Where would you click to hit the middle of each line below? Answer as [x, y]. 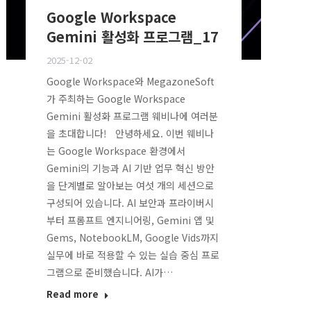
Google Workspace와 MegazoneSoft [130, 82]
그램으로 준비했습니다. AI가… [109, 272]
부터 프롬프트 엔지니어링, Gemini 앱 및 [130, 220]
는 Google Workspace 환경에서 [116, 151]
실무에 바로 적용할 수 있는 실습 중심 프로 [133, 255]
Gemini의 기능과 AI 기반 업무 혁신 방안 [130, 168]
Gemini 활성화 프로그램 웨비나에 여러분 [132, 116]
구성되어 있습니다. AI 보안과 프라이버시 [130, 203]
